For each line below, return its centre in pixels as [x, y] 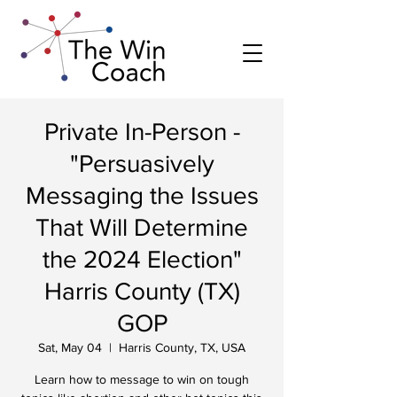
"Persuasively [142, 163]
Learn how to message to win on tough [142, 379]
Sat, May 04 [70, 347]
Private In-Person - [142, 132]
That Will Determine [142, 227]
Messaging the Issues [142, 195]
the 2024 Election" [142, 259]
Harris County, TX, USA [182, 347]
